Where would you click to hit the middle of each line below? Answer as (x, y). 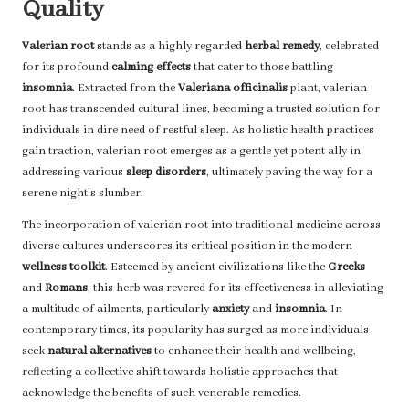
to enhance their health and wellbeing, (254, 352)
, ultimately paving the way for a (289, 173)
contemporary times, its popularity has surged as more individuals (195, 331)
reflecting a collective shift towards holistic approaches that (180, 373)
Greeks (346, 268)
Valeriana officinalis (233, 89)
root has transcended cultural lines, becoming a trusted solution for (201, 110)
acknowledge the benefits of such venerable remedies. (162, 394)
